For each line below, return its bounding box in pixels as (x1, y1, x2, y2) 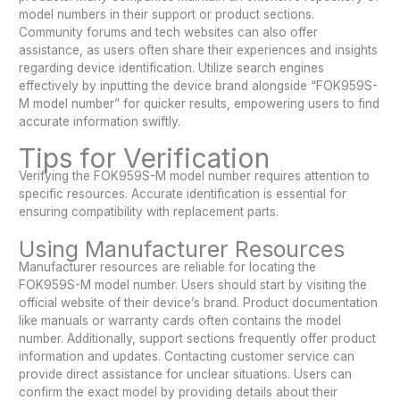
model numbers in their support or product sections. (19, 6, 315, 21)
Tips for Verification (19, 142, 271, 175)
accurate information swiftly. (19, 113, 181, 129)
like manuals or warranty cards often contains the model (19, 313, 342, 329)
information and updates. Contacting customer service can (19, 349, 355, 364)
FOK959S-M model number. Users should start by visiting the (19, 278, 368, 293)
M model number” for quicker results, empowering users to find (19, 96, 380, 111)
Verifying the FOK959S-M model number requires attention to (19, 169, 371, 184)
